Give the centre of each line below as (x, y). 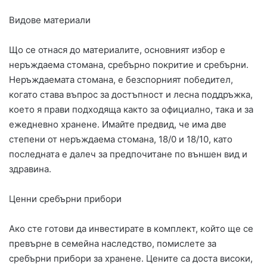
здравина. (30, 169)
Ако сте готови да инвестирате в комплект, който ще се (131, 229)
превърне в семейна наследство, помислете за (113, 244)
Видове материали (50, 20)
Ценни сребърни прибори (65, 199)
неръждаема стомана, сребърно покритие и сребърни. (129, 65)
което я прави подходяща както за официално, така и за (131, 110)
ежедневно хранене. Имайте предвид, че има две (118, 125)
